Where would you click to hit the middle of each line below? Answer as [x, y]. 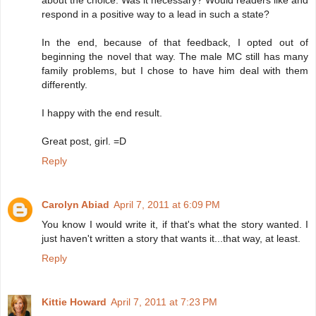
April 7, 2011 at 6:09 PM [167, 205]
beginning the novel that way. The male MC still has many [175, 57]
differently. [65, 85]
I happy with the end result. [102, 113]
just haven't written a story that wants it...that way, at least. [171, 239]
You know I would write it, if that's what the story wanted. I [175, 225]
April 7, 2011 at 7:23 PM [164, 302]
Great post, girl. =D [84, 141]
